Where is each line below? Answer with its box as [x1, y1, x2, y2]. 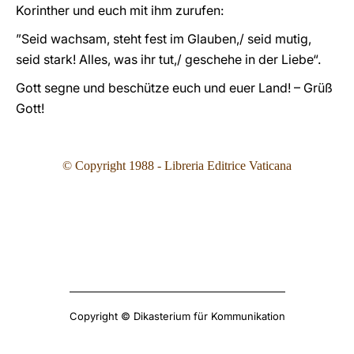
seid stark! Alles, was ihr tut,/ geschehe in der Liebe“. [16, 51, 324, 67]
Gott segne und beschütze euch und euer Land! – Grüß [16, 80, 333, 96]
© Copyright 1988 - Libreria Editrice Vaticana [62, 159, 292, 172]
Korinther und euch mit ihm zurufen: [16, 2, 224, 18]
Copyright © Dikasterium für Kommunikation [69, 310, 285, 322]
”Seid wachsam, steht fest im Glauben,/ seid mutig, [16, 31, 311, 47]
